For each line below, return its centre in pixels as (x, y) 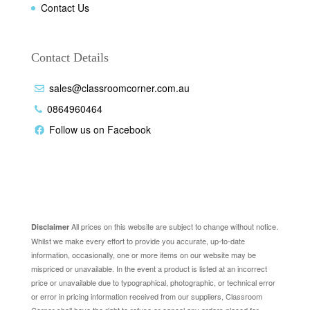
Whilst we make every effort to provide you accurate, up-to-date (138, 240)
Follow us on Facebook (100, 130)
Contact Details (70, 58)
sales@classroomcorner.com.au (119, 88)
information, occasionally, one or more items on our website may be (143, 254)
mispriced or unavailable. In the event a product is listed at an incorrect (149, 268)
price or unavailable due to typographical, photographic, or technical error (153, 282)
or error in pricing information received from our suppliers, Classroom (146, 296)
